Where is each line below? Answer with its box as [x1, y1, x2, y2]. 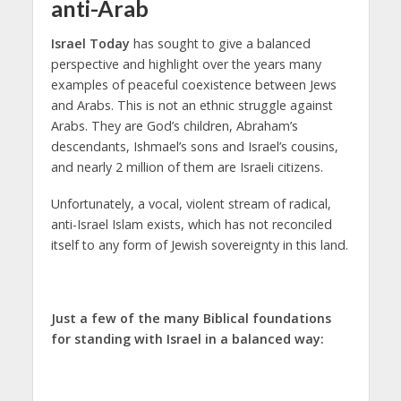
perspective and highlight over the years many [50, 55, 321, 73]
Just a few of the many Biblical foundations [50, 309, 331, 327]
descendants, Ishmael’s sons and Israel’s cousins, [50, 138, 338, 156]
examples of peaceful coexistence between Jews [50, 76, 337, 94]
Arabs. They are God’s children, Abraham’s [50, 117, 298, 135]
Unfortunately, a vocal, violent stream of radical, [50, 195, 331, 213]
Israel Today [50, 35, 130, 53]
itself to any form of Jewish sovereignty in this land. [50, 236, 348, 254]
